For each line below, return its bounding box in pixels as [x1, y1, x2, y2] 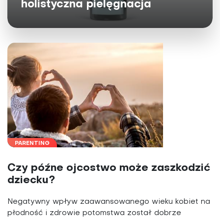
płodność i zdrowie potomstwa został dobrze [7, 209, 181, 217]
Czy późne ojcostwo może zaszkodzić [7, 163, 210, 173]
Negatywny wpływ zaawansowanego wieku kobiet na [7, 198, 210, 205]
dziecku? [7, 175, 55, 186]
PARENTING [15, 140, 50, 146]
